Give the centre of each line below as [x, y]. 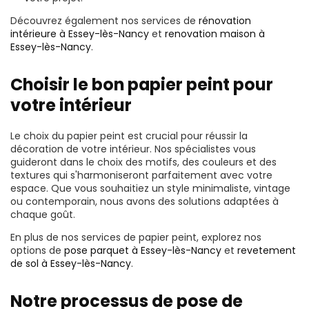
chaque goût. [43, 214]
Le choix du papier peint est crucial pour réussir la [129, 136]
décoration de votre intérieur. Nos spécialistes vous [133, 149]
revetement [267, 250]
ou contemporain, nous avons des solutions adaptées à [144, 201]
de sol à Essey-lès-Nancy [71, 263]
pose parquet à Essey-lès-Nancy [143, 250]
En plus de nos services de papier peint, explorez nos [136, 237]
